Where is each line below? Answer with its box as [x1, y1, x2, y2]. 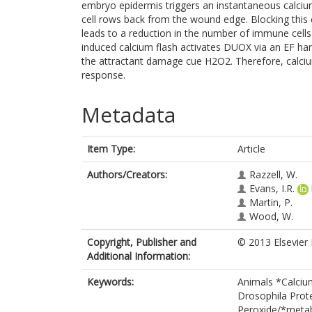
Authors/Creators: [87, 168, 167, 181]
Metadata [81, 100, 175, 129]
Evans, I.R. [249, 182, 295, 195]
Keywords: [87, 275, 134, 288]
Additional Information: [87, 249, 190, 263]
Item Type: [87, 142, 135, 155]
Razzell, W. [249, 168, 297, 181]
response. [81, 68, 125, 81]
